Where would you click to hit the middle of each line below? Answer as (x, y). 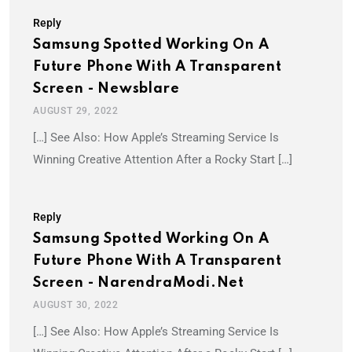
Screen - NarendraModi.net (139, 283)
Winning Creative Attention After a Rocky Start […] (163, 160)
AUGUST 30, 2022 (76, 305)
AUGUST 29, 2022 (76, 111)
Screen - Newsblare (106, 89)
